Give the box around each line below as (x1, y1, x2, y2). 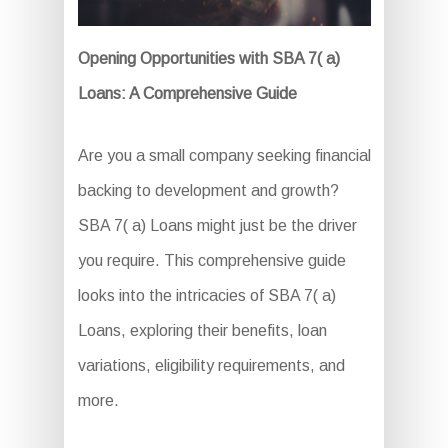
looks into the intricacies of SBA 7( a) (77, 287, 336, 305)
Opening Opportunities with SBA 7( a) (77, 50, 340, 68)
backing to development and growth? (77, 182, 339, 200)
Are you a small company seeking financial (77, 147, 371, 165)
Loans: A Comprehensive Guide (77, 85, 297, 103)
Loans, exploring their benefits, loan (77, 322, 327, 340)
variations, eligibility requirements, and (77, 357, 345, 375)
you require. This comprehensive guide (77, 252, 346, 270)
